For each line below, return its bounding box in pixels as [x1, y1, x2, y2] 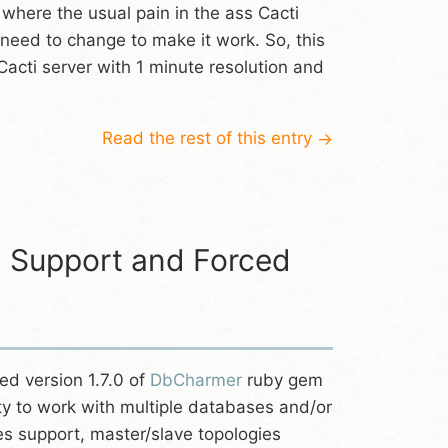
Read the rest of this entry [102, 128, 317, 148]
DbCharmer [150, 369, 242, 390]
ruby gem [242, 369, 323, 390]
